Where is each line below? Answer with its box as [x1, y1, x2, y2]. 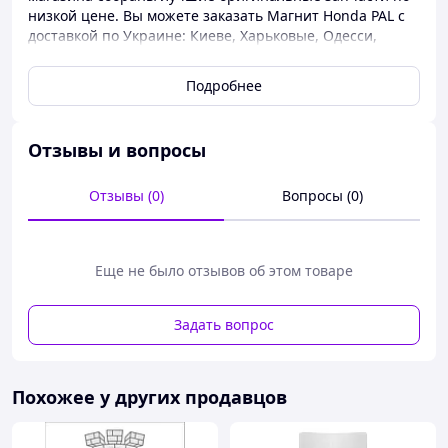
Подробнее [186, 76, 262, 95]
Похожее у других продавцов [12, 385, 287, 409]
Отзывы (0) [88, 186, 164, 205]
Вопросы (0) [281, 186, 363, 205]
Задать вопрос [174, 315, 274, 334]
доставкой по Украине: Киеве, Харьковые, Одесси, [28, 26, 377, 45]
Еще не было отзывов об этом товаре [95, 261, 353, 280]
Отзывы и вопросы [28, 138, 206, 162]
